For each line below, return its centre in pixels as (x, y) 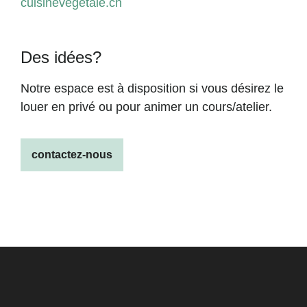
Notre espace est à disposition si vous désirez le (152, 88)
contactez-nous (72, 154)
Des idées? (61, 57)
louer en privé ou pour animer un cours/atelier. (146, 107)
